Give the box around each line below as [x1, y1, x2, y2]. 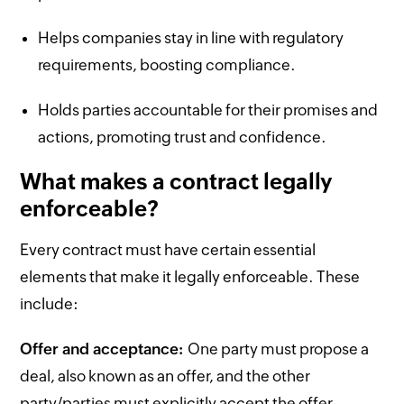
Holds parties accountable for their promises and [38, 100, 379, 119]
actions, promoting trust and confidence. [38, 127, 327, 146]
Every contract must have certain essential [20, 240, 317, 259]
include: [20, 294, 79, 313]
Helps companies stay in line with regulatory [38, 28, 344, 47]
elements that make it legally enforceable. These [20, 267, 361, 286]
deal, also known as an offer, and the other [20, 366, 311, 385]
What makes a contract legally [20, 169, 334, 194]
